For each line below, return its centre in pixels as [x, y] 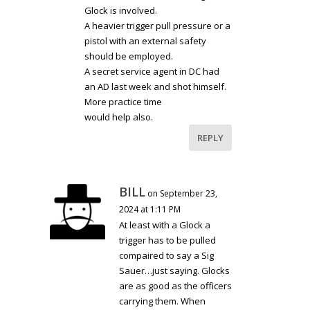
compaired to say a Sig [167, 256]
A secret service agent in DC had [152, 72]
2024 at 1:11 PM [150, 210]
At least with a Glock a [165, 225]
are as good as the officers [176, 286]
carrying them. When [163, 301]
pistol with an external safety [146, 41]
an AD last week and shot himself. [156, 87]
